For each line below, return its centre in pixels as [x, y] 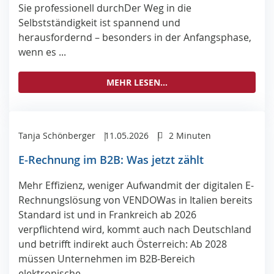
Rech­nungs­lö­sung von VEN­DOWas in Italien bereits [135, 200]
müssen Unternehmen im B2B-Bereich [107, 258]
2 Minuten [190, 135]
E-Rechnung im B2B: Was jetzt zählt [111, 159]
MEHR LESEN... [137, 82]
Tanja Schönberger [57, 135]
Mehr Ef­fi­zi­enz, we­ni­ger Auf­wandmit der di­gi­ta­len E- [136, 185]
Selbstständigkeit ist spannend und [99, 22]
